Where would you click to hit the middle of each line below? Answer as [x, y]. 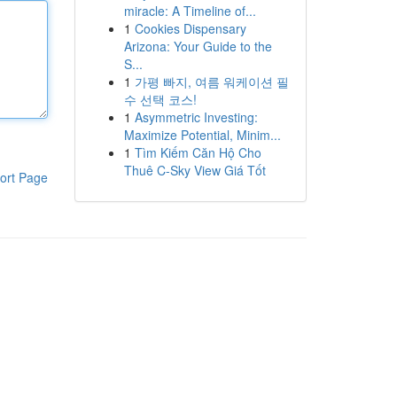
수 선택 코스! [160, 99]
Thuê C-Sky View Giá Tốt [195, 170]
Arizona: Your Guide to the [198, 46]
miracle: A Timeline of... [190, 11]
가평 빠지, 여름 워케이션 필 [211, 82]
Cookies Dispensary [190, 28]
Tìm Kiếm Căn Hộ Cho [198, 152]
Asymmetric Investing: [196, 117]
